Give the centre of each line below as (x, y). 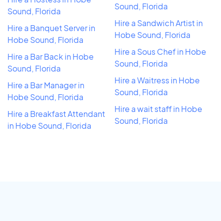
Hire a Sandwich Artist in (159, 23)
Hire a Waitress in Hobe (157, 80)
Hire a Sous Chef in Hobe (160, 51)
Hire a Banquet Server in (51, 28)
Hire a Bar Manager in (46, 85)
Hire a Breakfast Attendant (56, 113)
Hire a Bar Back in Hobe (51, 56)
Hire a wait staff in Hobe (158, 109)
